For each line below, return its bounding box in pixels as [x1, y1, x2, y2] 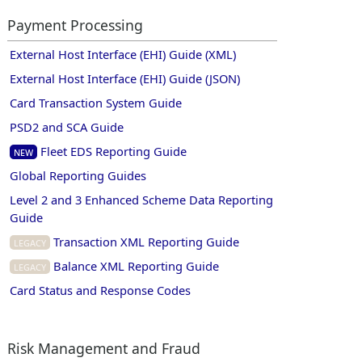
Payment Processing [6, 15, 143, 35]
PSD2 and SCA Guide [10, 118, 124, 135]
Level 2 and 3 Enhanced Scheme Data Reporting [10, 191, 274, 208]
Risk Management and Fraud [6, 338, 200, 358]
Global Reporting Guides [10, 166, 147, 183]
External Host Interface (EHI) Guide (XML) [10, 45, 237, 62]
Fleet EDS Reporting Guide [37, 142, 187, 159]
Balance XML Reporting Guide [50, 257, 220, 274]
